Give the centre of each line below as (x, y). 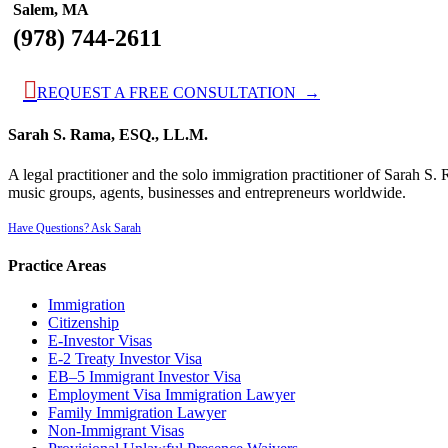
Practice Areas (57, 265)
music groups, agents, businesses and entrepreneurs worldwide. (207, 192)
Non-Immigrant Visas (116, 431)
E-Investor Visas (100, 341)
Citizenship (83, 323)
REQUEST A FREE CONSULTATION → (178, 92)
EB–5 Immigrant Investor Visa (144, 377)
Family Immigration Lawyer (137, 413)
